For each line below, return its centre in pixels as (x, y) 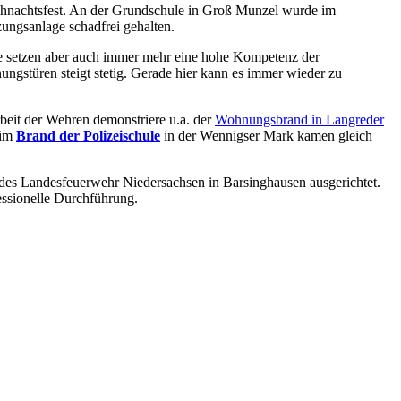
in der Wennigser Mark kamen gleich (266, 136)
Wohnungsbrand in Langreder (299, 120)
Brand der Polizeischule (88, 136)
